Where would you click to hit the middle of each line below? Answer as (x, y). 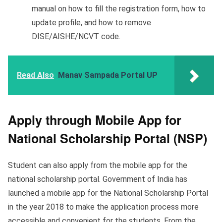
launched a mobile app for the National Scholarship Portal (108, 193)
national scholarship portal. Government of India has (98, 179)
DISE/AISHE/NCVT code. (76, 36)
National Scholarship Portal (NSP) (108, 138)
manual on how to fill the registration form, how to (119, 8)
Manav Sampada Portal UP (108, 75)
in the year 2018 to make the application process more (103, 207)
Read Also (35, 75)
